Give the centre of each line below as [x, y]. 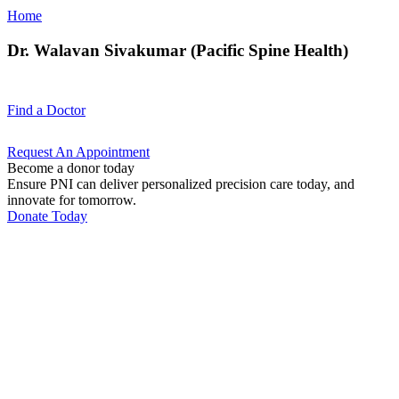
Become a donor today [71, 168]
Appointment [113, 152]
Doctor [66, 110]
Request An [41, 152]
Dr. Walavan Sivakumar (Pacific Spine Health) [178, 50]
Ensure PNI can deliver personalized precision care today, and [181, 184]
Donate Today [47, 216]
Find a [27, 110]
